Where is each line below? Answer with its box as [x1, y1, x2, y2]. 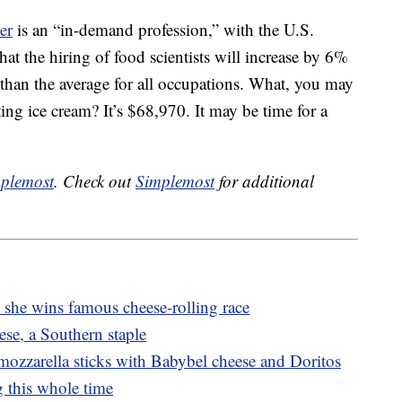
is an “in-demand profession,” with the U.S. [13, 18, 314, 41]
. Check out [54, 170, 135, 193]
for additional [214, 170, 314, 193]
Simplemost [135, 170, 214, 193]
